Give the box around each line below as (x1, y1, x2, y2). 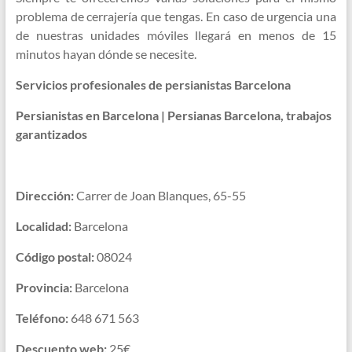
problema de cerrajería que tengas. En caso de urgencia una (15, 9, 337, 24)
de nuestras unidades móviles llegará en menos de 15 (15, 27, 337, 43)
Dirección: (15, 188, 74, 203)
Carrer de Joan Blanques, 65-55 (73, 188, 246, 203)
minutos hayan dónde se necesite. (15, 46, 196, 62)
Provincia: (15, 280, 72, 295)
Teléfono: (15, 310, 68, 326)
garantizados (15, 126, 87, 142)
